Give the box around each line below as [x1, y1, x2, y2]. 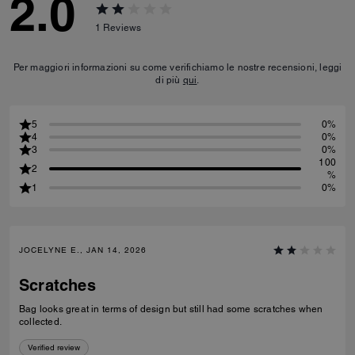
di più [155, 74, 183, 86]
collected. [19, 316, 62, 327]
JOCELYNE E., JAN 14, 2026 [19, 245, 147, 255]
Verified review [28, 342, 80, 353]
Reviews [103, 21, 142, 33]
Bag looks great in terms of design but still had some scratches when [19, 303, 323, 315]
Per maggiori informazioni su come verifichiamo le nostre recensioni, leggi [13, 62, 342, 73]
